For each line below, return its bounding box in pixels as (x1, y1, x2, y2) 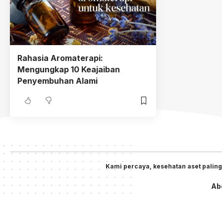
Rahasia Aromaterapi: (17, 53, 103, 63)
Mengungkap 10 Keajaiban (17, 64, 120, 74)
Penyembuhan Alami (17, 76, 98, 86)
